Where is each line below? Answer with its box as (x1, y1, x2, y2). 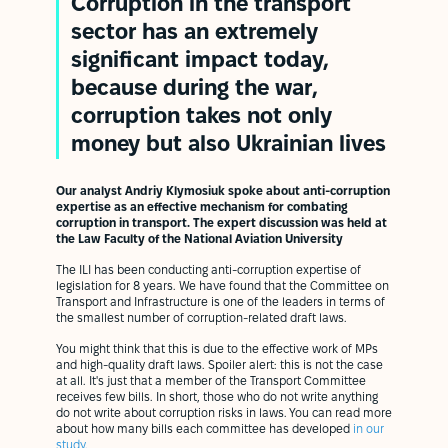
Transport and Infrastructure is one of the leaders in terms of (56, 296, 385, 308)
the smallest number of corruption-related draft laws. (56, 312, 347, 324)
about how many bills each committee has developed (56, 423, 353, 435)
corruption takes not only (71, 106, 332, 127)
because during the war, (71, 78, 318, 99)
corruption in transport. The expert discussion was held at (56, 217, 387, 229)
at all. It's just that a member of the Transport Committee (56, 375, 366, 387)
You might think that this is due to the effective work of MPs (56, 343, 378, 355)
